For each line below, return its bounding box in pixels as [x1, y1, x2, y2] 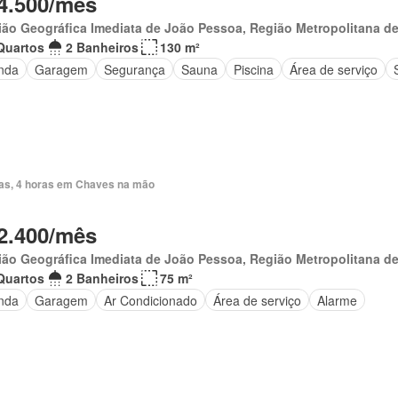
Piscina [233, 60, 274, 78]
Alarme [316, 291, 357, 309]
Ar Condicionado [103, 291, 197, 309]
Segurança [103, 60, 165, 78]
